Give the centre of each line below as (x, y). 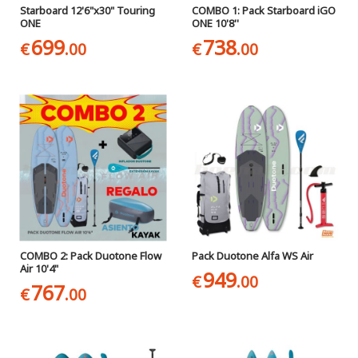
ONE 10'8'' (215, 23)
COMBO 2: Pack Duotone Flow (90, 255)
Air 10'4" (39, 268)
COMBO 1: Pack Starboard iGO (263, 10)
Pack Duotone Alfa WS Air (252, 255)
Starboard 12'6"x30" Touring (87, 10)
